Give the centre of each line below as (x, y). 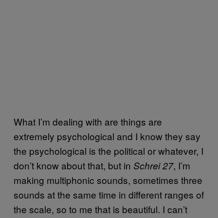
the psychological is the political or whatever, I (109, 150)
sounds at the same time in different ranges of (109, 194)
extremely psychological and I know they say (107, 136)
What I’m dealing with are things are (88, 121)
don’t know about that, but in (72, 165)
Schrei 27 (152, 165)
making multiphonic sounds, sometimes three (108, 180)
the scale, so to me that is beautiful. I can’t (100, 209)
